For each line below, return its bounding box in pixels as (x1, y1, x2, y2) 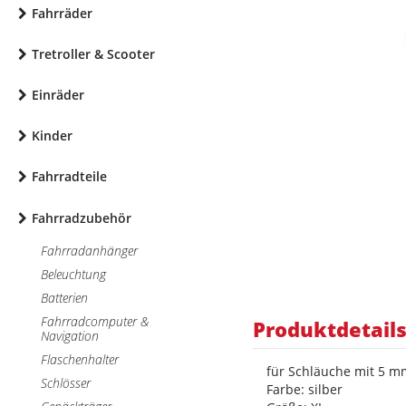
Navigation (41, 326, 99, 344)
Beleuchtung (41, 265, 106, 283)
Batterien (41, 288, 88, 306)
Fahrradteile (32, 167, 107, 185)
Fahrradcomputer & (41, 312, 149, 330)
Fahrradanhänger (41, 241, 138, 259)
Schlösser (41, 373, 91, 391)
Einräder (32, 85, 84, 103)
